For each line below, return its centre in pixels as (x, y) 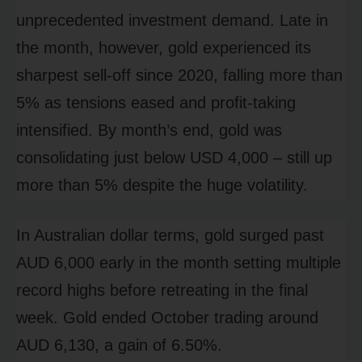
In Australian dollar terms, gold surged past (170, 236)
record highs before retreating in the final (162, 290)
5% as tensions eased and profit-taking (156, 103)
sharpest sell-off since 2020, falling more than (179, 76)
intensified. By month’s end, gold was (149, 130)
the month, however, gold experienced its (164, 48)
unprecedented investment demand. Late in (172, 21)
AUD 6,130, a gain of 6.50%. (119, 345)
